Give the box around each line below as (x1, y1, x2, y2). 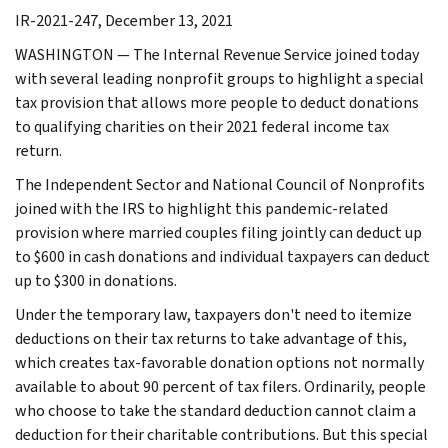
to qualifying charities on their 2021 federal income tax (15, 115, 389, 137)
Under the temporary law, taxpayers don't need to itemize (15, 303, 412, 325)
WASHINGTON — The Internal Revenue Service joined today (15, 43, 419, 65)
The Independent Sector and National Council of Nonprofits (15, 173, 425, 195)
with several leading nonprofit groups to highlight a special (15, 67, 424, 89)
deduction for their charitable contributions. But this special (15, 423, 428, 445)
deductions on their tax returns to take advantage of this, (15, 327, 407, 349)
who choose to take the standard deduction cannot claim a (15, 399, 416, 421)
